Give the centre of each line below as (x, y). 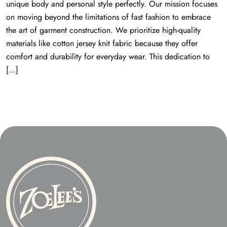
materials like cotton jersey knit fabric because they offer (102, 43)
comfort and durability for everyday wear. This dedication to (108, 56)
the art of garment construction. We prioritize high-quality (103, 30)
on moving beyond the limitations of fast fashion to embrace (108, 17)
